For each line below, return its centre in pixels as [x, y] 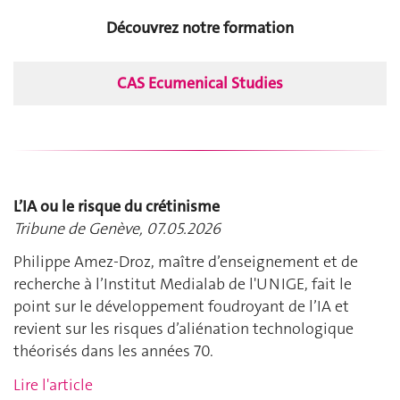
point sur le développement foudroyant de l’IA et [181, 307]
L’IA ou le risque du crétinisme [117, 206]
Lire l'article [53, 384]
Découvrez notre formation [200, 27]
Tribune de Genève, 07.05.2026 [117, 228]
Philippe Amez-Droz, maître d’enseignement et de [186, 262]
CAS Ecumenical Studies [200, 83]
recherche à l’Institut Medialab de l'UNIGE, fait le [183, 284]
